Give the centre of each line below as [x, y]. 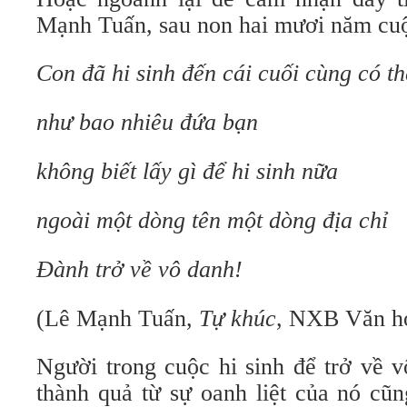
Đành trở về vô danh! [139, 269]
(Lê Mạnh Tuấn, [118, 318]
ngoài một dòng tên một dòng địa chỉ [212, 220]
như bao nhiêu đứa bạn [147, 122]
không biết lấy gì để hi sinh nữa [187, 171]
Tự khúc [238, 318]
